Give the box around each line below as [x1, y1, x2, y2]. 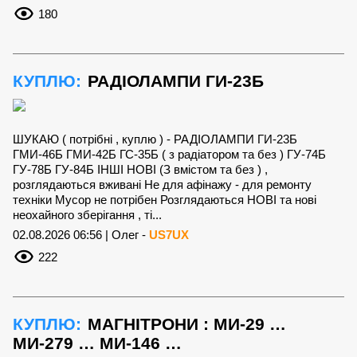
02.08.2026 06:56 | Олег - [13, 227, 149, 241]
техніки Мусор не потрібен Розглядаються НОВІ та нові [13, 192, 316, 206]
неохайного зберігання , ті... [13, 207, 162, 222]
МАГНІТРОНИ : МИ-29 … [88, 314, 286, 333]
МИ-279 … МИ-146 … [13, 333, 182, 352]
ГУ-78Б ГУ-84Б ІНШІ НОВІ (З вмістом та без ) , [13, 162, 268, 176]
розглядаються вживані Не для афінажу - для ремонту [13, 177, 312, 191]
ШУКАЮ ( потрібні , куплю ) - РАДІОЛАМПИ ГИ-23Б [13, 131, 297, 146]
